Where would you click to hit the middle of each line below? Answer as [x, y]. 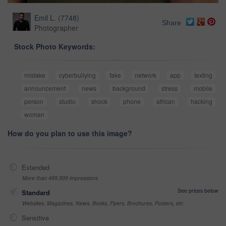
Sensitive [35, 217]
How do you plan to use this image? [70, 133]
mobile [203, 88]
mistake [35, 75]
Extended [36, 167]
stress [169, 88]
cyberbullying [77, 75]
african [166, 101]
